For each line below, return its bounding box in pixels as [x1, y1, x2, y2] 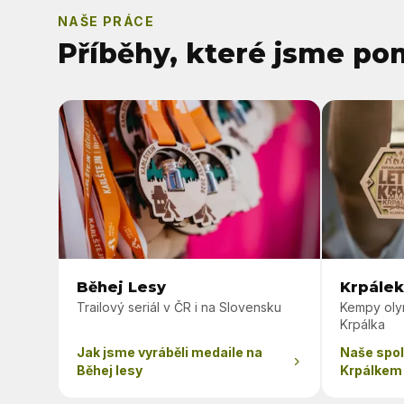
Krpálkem [339, 363, 402, 378]
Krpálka [339, 317, 385, 332]
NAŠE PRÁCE [58, 14, 154, 29]
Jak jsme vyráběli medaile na [77, 344, 262, 360]
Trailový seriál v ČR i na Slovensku [77, 299, 281, 315]
